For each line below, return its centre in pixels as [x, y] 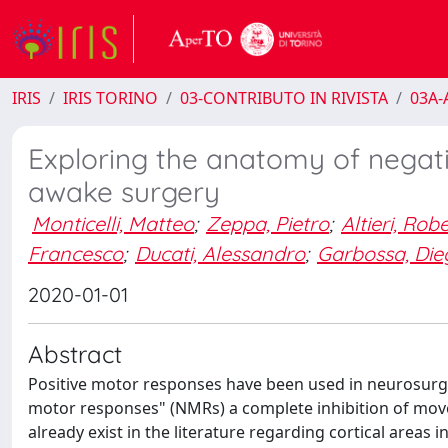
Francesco [75, 253]
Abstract [75, 354]
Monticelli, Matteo [113, 223]
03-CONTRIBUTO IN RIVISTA [284, 98]
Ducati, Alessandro [220, 253]
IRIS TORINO [110, 98]
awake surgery [124, 191]
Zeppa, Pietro [267, 223]
